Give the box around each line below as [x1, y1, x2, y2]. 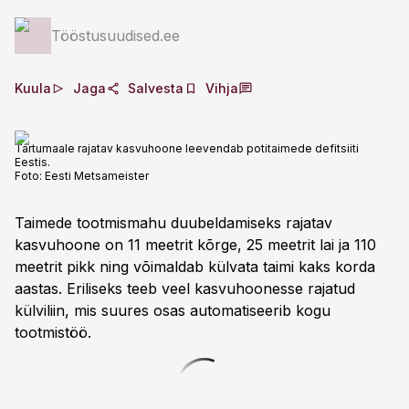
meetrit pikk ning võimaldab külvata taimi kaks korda [15, 257, 375, 276]
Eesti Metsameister [45, 169, 149, 183]
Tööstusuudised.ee [51, 26, 180, 45]
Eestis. [15, 155, 50, 169]
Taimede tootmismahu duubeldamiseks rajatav [15, 214, 332, 232]
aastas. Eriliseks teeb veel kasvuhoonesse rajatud [15, 279, 355, 298]
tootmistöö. [15, 323, 91, 341]
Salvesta [128, 80, 184, 96]
